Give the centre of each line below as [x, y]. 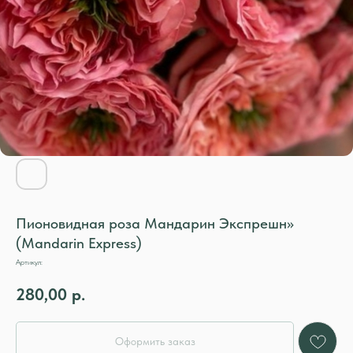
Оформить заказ [155, 342]
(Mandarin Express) [79, 243]
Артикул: [29, 262]
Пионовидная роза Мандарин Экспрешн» [155, 223]
